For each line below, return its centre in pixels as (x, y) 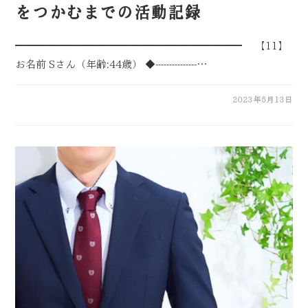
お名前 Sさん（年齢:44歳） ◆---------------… (111, 64)
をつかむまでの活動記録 (109, 11)
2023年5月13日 (262, 99)
